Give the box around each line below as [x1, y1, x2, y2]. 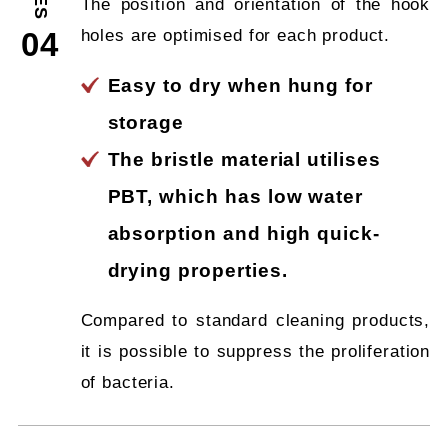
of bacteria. [80, 372, 175, 392]
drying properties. [107, 259, 288, 281]
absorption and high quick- [107, 222, 380, 244]
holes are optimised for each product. [80, 25, 391, 45]
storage [107, 111, 185, 133]
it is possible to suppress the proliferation [80, 341, 431, 361]
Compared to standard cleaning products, [80, 310, 431, 330]
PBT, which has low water [107, 185, 364, 207]
